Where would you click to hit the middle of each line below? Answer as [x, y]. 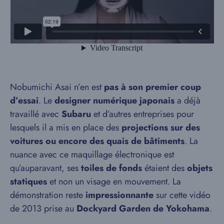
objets [200, 168]
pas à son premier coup [152, 87]
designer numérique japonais [114, 100]
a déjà [187, 100]
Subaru [76, 114]
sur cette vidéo [182, 195]
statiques [28, 181]
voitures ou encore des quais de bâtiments [97, 141]
